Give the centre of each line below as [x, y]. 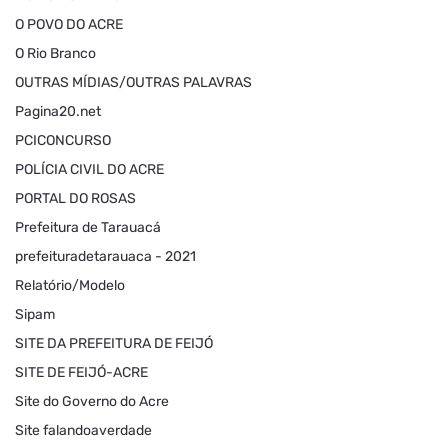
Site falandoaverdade [83, 431]
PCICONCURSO [63, 141]
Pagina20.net [58, 112]
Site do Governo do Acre [92, 402]
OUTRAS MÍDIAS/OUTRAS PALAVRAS [133, 83]
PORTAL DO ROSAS [75, 199]
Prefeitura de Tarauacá [88, 228]
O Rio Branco [55, 54]
